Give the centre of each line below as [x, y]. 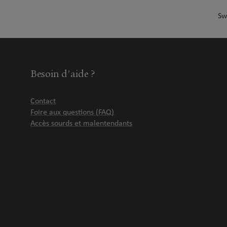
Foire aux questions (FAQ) [72, 112]
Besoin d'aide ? [63, 74]
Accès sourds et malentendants [81, 124]
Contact [43, 101]
